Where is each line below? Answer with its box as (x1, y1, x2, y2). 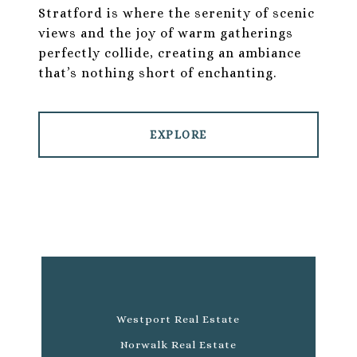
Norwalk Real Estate (120, 339, 237, 351)
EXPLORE (150, 128, 207, 142)
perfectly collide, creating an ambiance (38, 45, 301, 61)
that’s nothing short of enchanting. (38, 65, 277, 81)
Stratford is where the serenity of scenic (38, 6, 315, 22)
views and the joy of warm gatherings (38, 25, 293, 41)
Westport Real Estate (116, 313, 241, 326)
